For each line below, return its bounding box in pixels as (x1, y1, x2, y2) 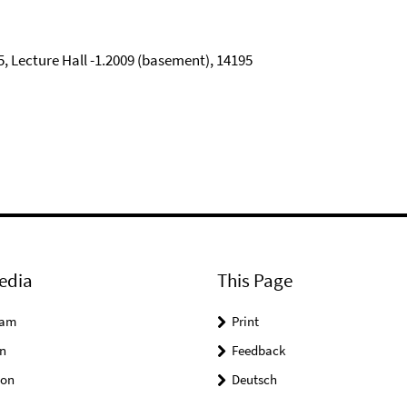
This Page (217, 268, 293, 293)
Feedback (232, 342, 285, 359)
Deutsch (232, 371, 277, 388)
